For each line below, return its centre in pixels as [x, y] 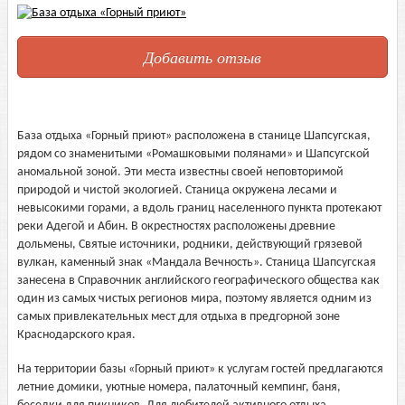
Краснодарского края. [76, 335]
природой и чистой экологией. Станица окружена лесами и [177, 190]
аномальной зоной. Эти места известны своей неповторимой [180, 172]
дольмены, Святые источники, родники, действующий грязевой [190, 245]
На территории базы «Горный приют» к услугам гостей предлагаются [200, 369]
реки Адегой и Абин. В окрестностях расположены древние [176, 226]
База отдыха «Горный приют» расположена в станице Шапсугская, [194, 136]
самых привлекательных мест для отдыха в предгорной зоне [179, 317]
